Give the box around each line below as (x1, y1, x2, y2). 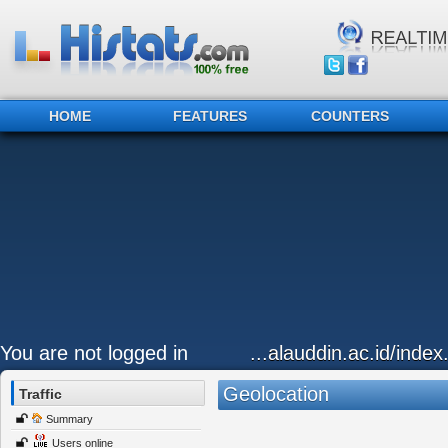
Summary (46, 413, 93, 425)
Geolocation (222, 383, 329, 405)
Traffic (19, 386, 62, 402)
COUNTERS (311, 108, 389, 124)
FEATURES (173, 108, 247, 124)
